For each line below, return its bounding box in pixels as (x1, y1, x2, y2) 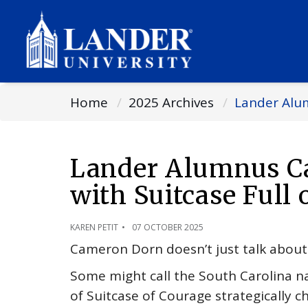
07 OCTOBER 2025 (132, 221, 203, 233)
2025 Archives (129, 93, 214, 111)
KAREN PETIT (70, 221, 118, 233)
